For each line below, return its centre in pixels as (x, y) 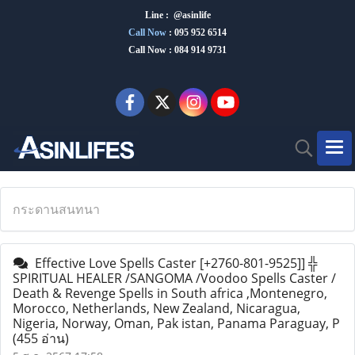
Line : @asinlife (177, 15)
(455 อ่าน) (41, 338)
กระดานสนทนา (56, 209)
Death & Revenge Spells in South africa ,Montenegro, (170, 293)
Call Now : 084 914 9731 (177, 50)
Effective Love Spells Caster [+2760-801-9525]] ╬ (173, 263)
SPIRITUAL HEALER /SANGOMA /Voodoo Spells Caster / (174, 278)
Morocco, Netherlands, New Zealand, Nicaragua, (157, 308)
